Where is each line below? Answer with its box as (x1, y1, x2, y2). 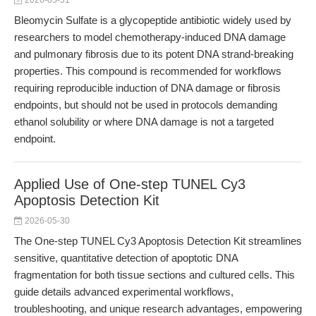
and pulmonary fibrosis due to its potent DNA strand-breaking (14, 48, 293, 60)
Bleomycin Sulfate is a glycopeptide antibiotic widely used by (14, 14, 291, 26)
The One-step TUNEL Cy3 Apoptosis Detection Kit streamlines (14, 235, 302, 247)
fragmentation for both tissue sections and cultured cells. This (14, 269, 295, 281)
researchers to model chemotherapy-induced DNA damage (14, 31, 286, 43)
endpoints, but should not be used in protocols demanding (14, 99, 277, 111)
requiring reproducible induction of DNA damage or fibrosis (14, 82, 281, 94)
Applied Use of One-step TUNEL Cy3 (14, 176, 245, 192)
